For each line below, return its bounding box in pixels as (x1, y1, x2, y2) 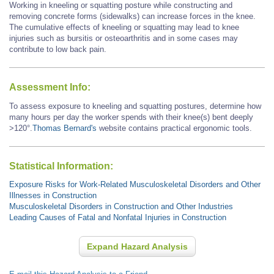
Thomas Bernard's (32, 123, 97, 133)
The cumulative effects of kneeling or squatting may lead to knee (9, 22, 239, 32)
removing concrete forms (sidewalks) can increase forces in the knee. (9, 11, 258, 21)
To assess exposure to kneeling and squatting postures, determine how (9, 101, 261, 111)
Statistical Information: (9, 161, 113, 172)
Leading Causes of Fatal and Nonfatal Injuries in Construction (9, 213, 226, 223)
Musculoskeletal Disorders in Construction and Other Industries (9, 202, 233, 212)
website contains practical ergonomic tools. (97, 123, 252, 133)
